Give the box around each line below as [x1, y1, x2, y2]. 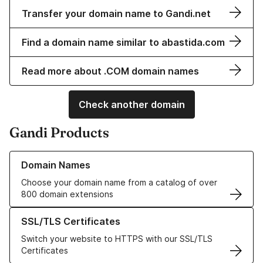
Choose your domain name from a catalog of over [21, 177, 217, 188]
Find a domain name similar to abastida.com [22, 36, 225, 49]
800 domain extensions [21, 189, 113, 200]
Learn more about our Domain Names [9, 151, 154, 162]
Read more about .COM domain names [22, 65, 199, 77]
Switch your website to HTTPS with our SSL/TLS [21, 234, 213, 244]
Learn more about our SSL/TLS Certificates [9, 208, 179, 218]
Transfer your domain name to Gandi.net [22, 8, 211, 20]
